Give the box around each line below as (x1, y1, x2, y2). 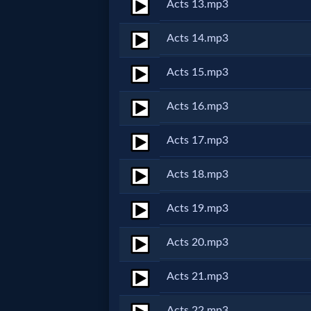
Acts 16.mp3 (167, 101, 228, 112)
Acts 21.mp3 (167, 271, 228, 282)
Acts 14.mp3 (167, 33, 228, 44)
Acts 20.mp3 (167, 237, 228, 248)
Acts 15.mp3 (167, 67, 228, 78)
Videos (22, 242, 74, 259)
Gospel (22, 214, 75, 231)
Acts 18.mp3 (167, 169, 228, 180)
